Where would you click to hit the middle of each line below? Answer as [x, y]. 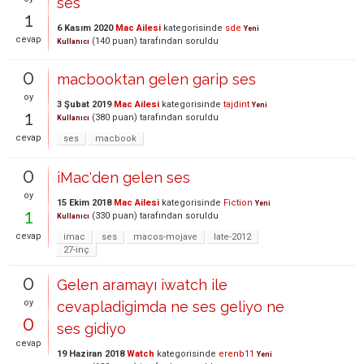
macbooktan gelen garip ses [156, 79]
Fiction [238, 203]
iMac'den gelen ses [123, 178]
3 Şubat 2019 [84, 104]
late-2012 [232, 237]
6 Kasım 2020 [85, 28]
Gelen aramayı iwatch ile [142, 285]
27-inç [76, 250]
